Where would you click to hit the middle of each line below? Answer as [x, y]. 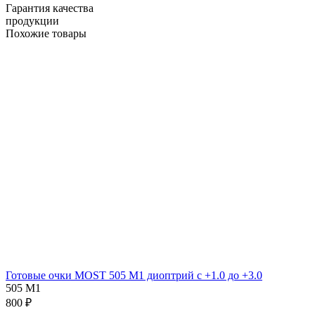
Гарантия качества [50, 8]
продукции [32, 20]
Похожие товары [46, 33]
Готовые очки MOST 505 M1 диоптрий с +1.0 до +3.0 [134, 275]
